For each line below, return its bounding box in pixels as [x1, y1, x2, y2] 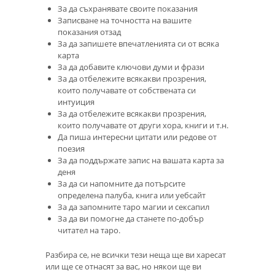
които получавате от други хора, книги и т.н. [58, 119, 228, 131]
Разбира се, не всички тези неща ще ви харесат [45, 249, 226, 261]
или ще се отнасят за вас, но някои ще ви [45, 261, 201, 273]
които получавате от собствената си [58, 84, 196, 96]
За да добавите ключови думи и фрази [58, 61, 204, 72]
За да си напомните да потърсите [58, 177, 185, 189]
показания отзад [58, 26, 121, 37]
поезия [58, 142, 85, 154]
